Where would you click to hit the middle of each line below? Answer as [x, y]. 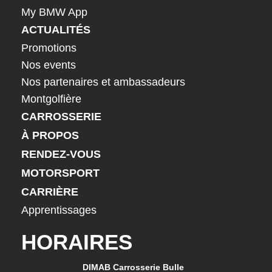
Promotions [49, 48]
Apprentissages [59, 210]
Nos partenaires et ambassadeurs [103, 82]
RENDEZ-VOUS [61, 154]
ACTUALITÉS [56, 29]
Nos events [49, 65]
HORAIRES [77, 242]
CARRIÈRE [50, 192]
